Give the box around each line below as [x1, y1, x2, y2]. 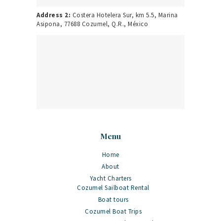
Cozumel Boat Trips [85, 207, 142, 216]
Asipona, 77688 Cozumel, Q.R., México [37, 20, 148, 29]
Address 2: [37, 11, 71, 20]
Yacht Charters [89, 174, 132, 183]
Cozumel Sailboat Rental [77, 184, 149, 192]
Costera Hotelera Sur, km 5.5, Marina [71, 11, 178, 20]
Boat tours [98, 195, 129, 204]
